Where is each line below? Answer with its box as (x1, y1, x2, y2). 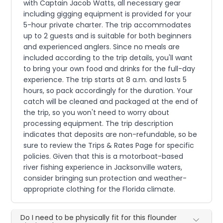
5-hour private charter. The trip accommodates (23, 20, 192, 30)
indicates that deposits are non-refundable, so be (23, 129, 198, 140)
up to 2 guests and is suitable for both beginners (23, 31, 192, 41)
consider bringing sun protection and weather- (23, 173, 187, 184)
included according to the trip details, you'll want (23, 53, 193, 63)
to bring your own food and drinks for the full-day (23, 64, 196, 74)
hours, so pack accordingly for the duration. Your (23, 86, 193, 96)
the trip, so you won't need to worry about (23, 108, 170, 118)
